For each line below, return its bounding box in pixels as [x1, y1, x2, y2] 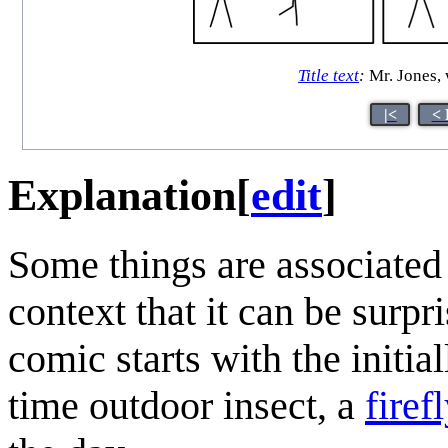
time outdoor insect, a [8, 382, 365, 428]
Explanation [8, 170, 236, 220]
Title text [298, 66, 360, 86]
